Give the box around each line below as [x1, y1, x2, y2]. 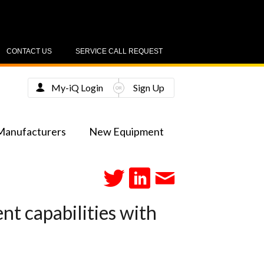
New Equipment [88, 125, 164, 138]
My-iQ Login [51, 81, 103, 93]
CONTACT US [6, 47, 52, 55]
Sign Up [133, 81, 164, 93]
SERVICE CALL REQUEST [75, 47, 163, 55]
